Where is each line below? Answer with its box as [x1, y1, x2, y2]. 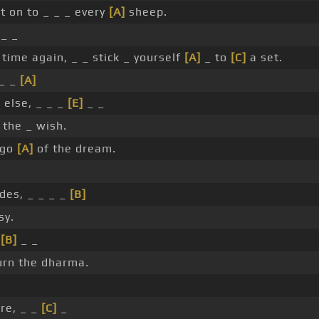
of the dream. [33, 142, 116, 156]
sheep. [125, 5, 167, 19]
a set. [246, 51, 283, 65]
